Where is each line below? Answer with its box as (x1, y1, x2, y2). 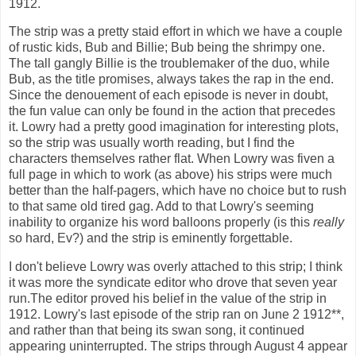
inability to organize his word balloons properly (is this (9, 215, 313, 230)
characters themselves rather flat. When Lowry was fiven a (9, 152, 335, 166)
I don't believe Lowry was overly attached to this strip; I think (9, 260, 342, 274)
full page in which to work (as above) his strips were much (9, 168, 332, 182)
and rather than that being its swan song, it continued (9, 323, 304, 338)
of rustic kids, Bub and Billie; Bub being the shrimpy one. (9, 41, 325, 55)
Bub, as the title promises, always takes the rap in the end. (9, 72, 334, 87)
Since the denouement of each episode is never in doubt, (9, 88, 328, 103)
